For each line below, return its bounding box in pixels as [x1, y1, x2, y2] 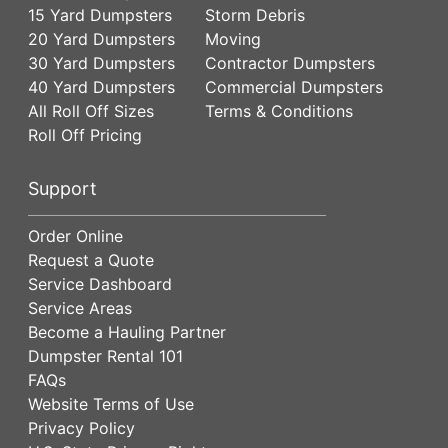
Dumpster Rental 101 [28, 345, 183, 366]
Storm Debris [205, 4, 305, 25]
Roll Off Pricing [28, 124, 142, 145]
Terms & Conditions [205, 100, 353, 121]
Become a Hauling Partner [28, 321, 226, 342]
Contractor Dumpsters [205, 52, 375, 73]
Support [28, 177, 97, 199]
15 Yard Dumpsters [28, 4, 172, 25]
